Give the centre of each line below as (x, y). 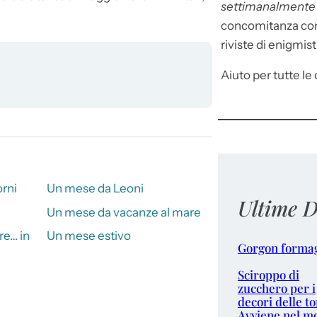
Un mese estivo (88, 236)
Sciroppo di (268, 275)
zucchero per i (276, 288)
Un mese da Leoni (95, 189)
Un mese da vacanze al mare (123, 212)
